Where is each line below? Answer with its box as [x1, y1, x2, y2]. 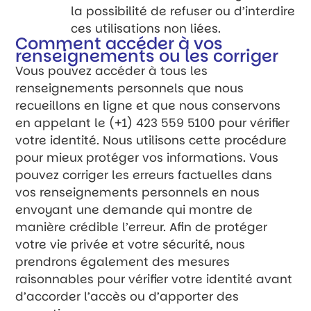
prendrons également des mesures [15, 253, 230, 270]
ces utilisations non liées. [71, 19, 221, 37]
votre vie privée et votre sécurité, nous [15, 235, 246, 253]
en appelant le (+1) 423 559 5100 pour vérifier [15, 114, 290, 131]
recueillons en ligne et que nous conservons [15, 96, 281, 114]
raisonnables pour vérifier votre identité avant [15, 270, 293, 287]
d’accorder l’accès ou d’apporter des [15, 287, 239, 305]
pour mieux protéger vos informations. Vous [15, 149, 279, 166]
